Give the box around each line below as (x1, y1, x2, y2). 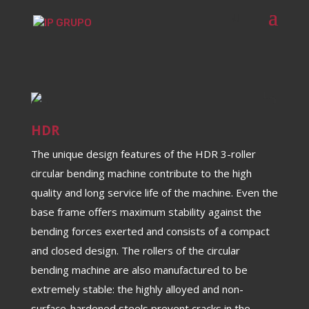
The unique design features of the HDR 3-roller (30, 147, 256, 161)
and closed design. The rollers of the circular (30, 243, 240, 257)
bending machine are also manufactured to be (30, 263, 248, 277)
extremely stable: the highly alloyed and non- (30, 282, 243, 296)
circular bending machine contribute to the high (30, 166, 252, 180)
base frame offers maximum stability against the (30, 205, 261, 219)
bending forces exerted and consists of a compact (30, 224, 270, 238)
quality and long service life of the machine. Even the (30, 186, 278, 199)
